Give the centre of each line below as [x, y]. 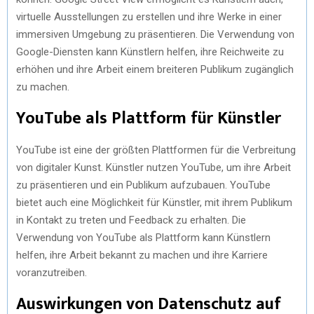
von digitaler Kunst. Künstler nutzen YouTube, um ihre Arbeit [153, 168]
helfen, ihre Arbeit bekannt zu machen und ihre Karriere [142, 255]
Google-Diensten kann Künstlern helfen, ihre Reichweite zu [150, 52]
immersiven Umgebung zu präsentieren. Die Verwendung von [155, 34]
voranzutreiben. [52, 273]
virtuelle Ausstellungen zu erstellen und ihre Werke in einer [149, 17]
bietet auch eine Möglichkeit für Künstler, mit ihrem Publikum [154, 203]
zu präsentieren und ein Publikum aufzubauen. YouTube [143, 185]
